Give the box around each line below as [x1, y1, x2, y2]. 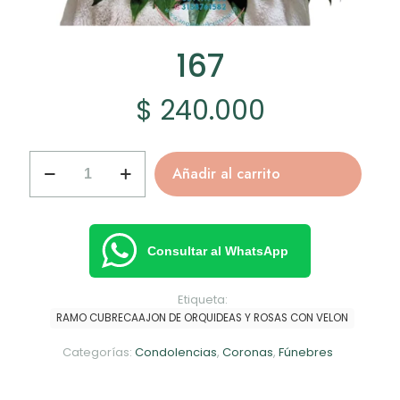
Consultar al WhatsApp [147, 243, 288, 258]
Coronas [222, 344, 273, 362]
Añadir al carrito [172, 163, 280, 185]
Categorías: [62, 344, 135, 362]
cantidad [29, 167, 83, 185]
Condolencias [135, 344, 217, 362]
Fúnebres [279, 344, 333, 362]
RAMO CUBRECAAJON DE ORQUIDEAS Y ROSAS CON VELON [56, 311, 348, 326]
